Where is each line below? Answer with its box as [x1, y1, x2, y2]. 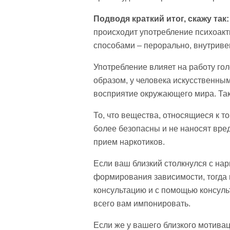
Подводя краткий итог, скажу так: [93, 14, 229, 23]
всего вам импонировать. [93, 199, 190, 208]
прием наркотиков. [93, 138, 165, 146]
